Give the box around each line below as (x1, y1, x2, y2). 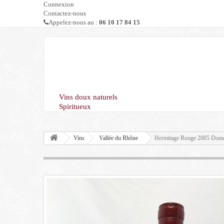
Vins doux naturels (59, 93, 117, 101)
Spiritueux (59, 102, 91, 110)
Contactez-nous (43, 9, 86, 17)
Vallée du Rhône (99, 134, 138, 141)
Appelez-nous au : (48, 18, 99, 26)
